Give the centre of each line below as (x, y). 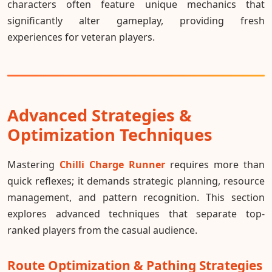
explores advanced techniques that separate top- (136, 213)
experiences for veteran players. (81, 37)
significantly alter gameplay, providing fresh (136, 21)
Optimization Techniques (110, 135)
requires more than (215, 164)
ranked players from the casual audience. (102, 230)
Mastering (33, 164)
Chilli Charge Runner (112, 164)
